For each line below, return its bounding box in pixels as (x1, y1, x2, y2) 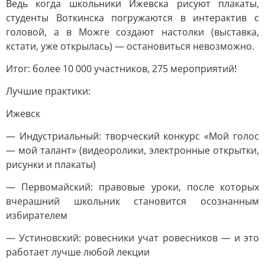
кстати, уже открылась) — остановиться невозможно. (6, 40, 254, 53)
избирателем (6, 209, 67, 222)
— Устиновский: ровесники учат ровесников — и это (6, 231, 259, 244)
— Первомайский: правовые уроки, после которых (6, 180, 259, 193)
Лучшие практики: (6, 85, 91, 98)
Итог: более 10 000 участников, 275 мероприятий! (6, 62, 237, 75)
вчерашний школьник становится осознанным (6, 195, 259, 208)
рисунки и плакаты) (6, 158, 96, 171)
